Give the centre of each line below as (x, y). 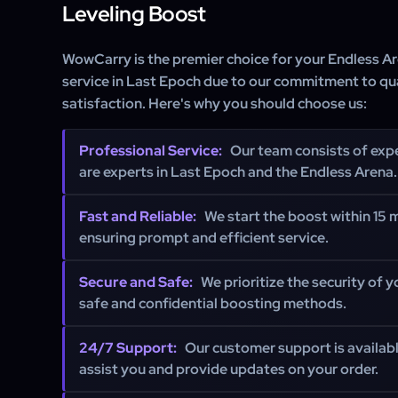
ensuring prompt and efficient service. (204, 238)
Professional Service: (151, 151)
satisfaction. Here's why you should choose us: (215, 103)
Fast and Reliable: (138, 216)
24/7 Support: (128, 348)
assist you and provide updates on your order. (229, 369)
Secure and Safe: (136, 282)
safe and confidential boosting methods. (213, 303)
